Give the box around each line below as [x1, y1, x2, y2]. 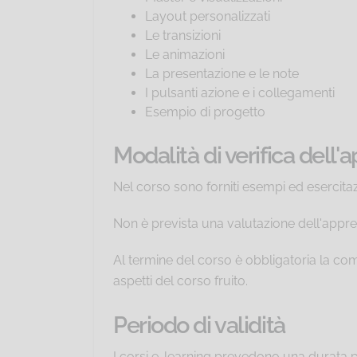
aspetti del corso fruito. [113, 273, 248, 289]
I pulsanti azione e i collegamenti [145, 85, 335, 101]
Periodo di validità [113, 312, 285, 339]
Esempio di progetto [145, 104, 265, 120]
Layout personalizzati [145, 9, 270, 25]
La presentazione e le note [145, 66, 299, 82]
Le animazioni [145, 47, 225, 63]
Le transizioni [145, 28, 221, 44]
